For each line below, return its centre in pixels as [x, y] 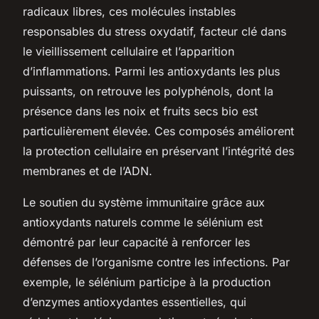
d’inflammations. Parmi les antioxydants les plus [151, 71]
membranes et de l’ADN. [88, 171]
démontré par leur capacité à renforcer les [136, 242]
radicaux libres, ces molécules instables [129, 11]
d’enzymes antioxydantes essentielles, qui [135, 302]
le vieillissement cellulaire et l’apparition [129, 51]
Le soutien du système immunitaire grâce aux [144, 202]
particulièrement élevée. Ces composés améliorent [158, 131]
